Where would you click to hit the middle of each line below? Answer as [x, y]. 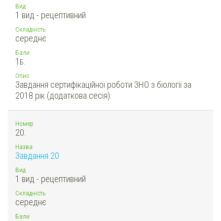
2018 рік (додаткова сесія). [64, 95]
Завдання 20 [37, 155]
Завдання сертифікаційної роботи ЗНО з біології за [103, 84]
